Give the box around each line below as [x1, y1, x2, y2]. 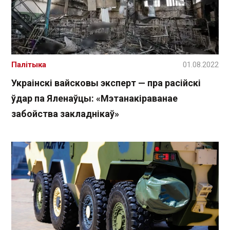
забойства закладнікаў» [11, 108, 119, 120]
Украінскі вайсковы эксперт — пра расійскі [11, 78, 201, 89]
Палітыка [11, 60, 46, 70]
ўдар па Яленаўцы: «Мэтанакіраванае [11, 93, 178, 104]
